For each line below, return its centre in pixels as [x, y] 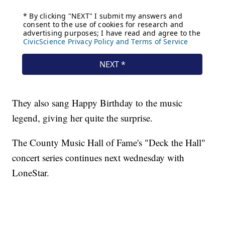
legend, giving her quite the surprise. [83, 118]
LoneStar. [31, 173]
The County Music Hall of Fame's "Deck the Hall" [109, 143]
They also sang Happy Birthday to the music [97, 103]
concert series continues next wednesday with [98, 158]
